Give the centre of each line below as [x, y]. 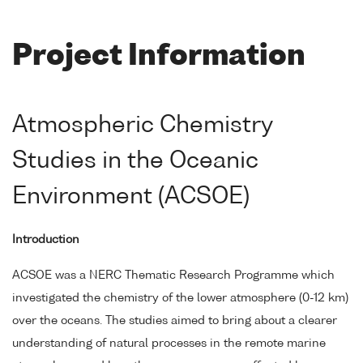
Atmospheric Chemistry [143, 125]
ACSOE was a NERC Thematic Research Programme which [173, 276]
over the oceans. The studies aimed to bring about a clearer [175, 321]
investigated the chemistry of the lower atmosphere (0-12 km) [180, 299]
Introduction [46, 239]
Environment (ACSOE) [131, 196]
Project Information [159, 58]
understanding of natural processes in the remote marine [169, 344]
